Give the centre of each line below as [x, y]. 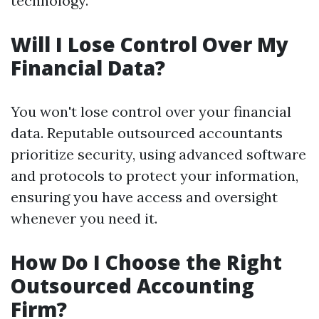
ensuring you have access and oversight [144, 197]
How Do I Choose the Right [146, 262]
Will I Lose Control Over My [150, 45]
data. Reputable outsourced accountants [147, 133]
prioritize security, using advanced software [158, 155]
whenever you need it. [84, 219]
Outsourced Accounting [132, 286]
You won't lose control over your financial [151, 112]
